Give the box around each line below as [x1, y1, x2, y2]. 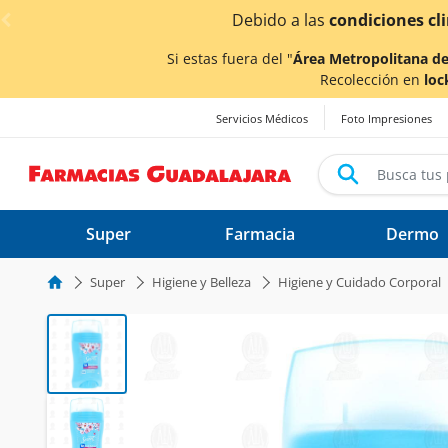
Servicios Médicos [216, 111, 308, 127]
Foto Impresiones [341, 111, 432, 127]
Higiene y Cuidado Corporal [278, 273, 441, 291]
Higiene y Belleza [152, 273, 251, 291]
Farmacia [225, 223, 295, 245]
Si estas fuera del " [167, 49, 293, 68]
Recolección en [320, 70, 424, 89]
